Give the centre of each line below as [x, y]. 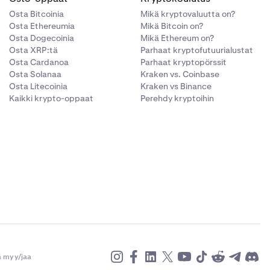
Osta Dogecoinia [41, 38]
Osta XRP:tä [33, 50]
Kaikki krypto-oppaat [51, 98]
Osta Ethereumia [42, 26]
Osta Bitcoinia [36, 14]
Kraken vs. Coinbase [180, 74]
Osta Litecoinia [38, 86]
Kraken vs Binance [176, 86]
